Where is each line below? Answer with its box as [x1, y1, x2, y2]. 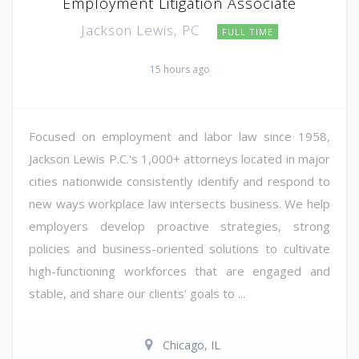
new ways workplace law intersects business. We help [29, 195, 330, 212]
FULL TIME [222, 25, 273, 38]
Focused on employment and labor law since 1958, [29, 127, 330, 144]
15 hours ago [149, 62, 210, 76]
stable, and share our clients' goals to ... [29, 284, 245, 301]
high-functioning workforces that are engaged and [29, 262, 330, 279]
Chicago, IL [163, 337, 220, 353]
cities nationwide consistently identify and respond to [29, 172, 330, 189]
